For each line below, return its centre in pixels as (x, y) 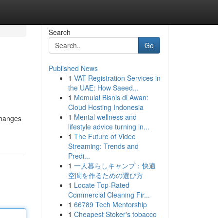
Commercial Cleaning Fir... (109, 195)
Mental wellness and (105, 117)
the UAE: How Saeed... (103, 88)
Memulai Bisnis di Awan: (111, 97)
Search (59, 32)
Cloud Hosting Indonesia (106, 107)
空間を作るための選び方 (105, 175)
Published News (73, 68)
